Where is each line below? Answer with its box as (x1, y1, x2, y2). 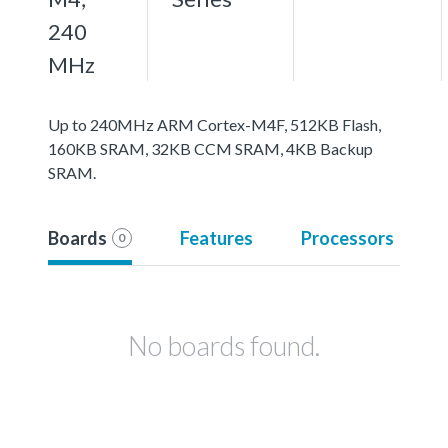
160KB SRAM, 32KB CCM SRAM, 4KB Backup (48, 138, 373, 158)
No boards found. (128, 328, 320, 362)
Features (179, 226, 253, 249)
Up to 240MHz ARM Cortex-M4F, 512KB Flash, (48, 114, 381, 134)
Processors (300, 226, 394, 249)
